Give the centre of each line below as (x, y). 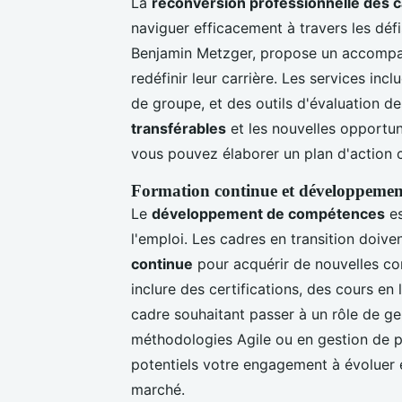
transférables (179, 128)
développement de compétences (268, 213)
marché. (158, 389)
